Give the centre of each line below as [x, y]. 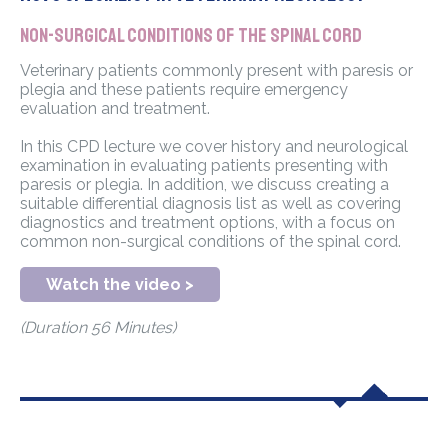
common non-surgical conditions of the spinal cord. [210, 242]
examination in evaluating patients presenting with [204, 166]
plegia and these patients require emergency [184, 90]
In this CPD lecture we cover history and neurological [214, 147]
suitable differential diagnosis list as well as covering [210, 204]
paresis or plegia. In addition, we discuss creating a [204, 185]
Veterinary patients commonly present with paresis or [216, 71]
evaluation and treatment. [115, 109]
